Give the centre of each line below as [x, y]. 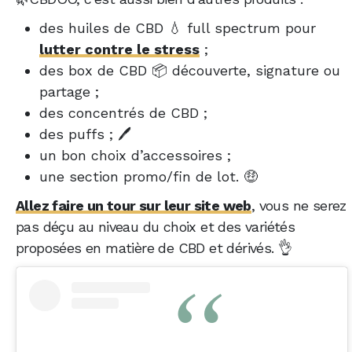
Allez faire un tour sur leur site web [134, 205]
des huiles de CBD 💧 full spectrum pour [178, 27]
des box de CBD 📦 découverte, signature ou [190, 70]
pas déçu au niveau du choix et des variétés [156, 226]
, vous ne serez [299, 205]
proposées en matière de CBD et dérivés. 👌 [154, 247]
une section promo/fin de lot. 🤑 [148, 176]
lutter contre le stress [119, 49]
